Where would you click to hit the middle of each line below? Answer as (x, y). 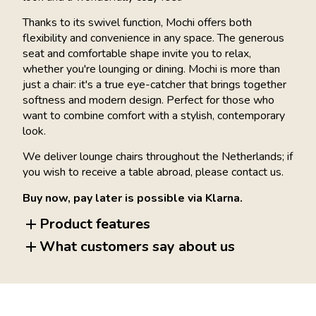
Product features (95, 224)
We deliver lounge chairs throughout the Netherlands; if (158, 157)
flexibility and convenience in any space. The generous (153, 38)
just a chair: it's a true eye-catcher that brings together (154, 84)
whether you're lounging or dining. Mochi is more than (151, 69)
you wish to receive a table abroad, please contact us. (153, 172)
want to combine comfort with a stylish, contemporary (154, 115)
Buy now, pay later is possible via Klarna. (133, 198)
